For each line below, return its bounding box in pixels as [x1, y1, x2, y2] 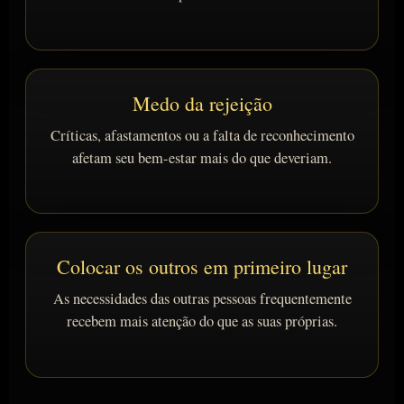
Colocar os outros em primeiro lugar [57, 253, 347, 280]
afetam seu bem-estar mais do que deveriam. [72, 147, 332, 168]
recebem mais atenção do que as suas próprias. [67, 311, 337, 332]
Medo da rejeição [132, 89, 272, 116]
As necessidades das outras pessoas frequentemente [52, 289, 352, 309]
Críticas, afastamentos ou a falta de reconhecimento [50, 124, 354, 145]
